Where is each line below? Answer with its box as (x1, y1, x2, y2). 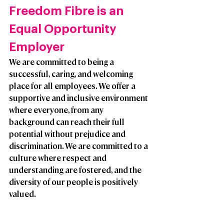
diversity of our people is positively (9, 176, 139, 187)
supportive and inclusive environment (9, 92, 149, 103)
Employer (9, 41, 64, 53)
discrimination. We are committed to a (9, 140, 149, 151)
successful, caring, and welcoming (9, 68, 134, 79)
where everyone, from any (9, 104, 105, 115)
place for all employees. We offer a (9, 80, 137, 91)
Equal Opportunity (9, 23, 119, 35)
